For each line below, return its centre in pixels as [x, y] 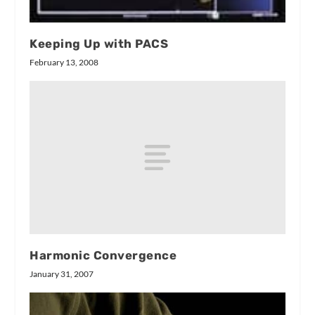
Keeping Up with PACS [99, 43]
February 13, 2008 [64, 62]
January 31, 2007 [62, 274]
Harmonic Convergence [103, 255]
